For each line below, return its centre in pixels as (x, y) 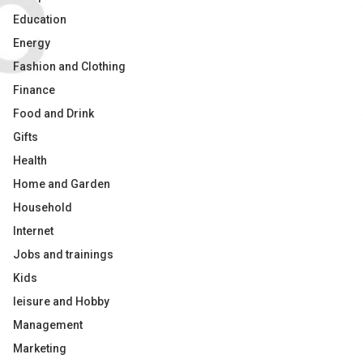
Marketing (40, 348)
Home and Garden (62, 184)
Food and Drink (53, 113)
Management (48, 325)
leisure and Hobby (61, 301)
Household (43, 207)
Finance (34, 90)
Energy (32, 43)
